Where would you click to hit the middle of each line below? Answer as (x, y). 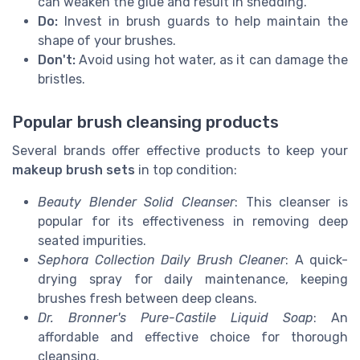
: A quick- (317, 260)
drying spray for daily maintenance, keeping (193, 279)
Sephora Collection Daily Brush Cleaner (162, 260)
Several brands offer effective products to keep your (180, 150)
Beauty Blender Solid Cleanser (136, 202)
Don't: (57, 59)
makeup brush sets (74, 170)
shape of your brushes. (107, 40)
